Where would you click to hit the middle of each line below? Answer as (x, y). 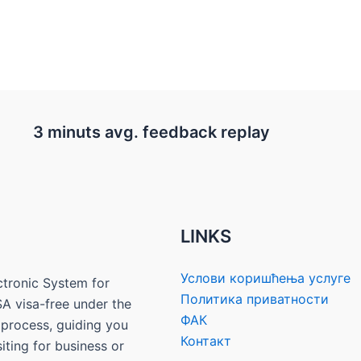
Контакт (206, 341)
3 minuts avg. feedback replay (151, 132)
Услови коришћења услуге (266, 278)
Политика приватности (255, 299)
